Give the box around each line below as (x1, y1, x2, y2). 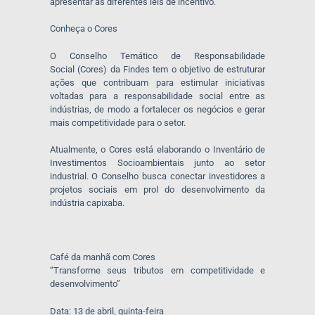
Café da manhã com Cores (49, 252, 155, 263)
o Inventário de (204, 144, 266, 155)
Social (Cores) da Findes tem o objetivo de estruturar (49, 63, 266, 75)
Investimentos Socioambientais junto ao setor (49, 157, 266, 169)
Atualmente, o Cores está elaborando (49, 144, 205, 155)
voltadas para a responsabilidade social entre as (49, 90, 266, 101)
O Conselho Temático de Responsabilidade (49, 50, 266, 61)
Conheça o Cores (49, 23, 117, 34)
